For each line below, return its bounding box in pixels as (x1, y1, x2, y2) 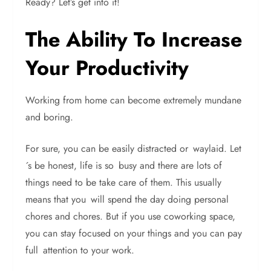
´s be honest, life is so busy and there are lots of (25, 158, 223, 172)
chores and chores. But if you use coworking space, (25, 209, 236, 223)
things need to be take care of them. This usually (25, 175, 222, 189)
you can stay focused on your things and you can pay (25, 226, 243, 240)
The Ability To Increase (25, 25, 243, 54)
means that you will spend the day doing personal (25, 192, 229, 206)
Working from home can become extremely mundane (25, 93, 242, 107)
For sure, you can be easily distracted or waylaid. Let (25, 142, 242, 155)
